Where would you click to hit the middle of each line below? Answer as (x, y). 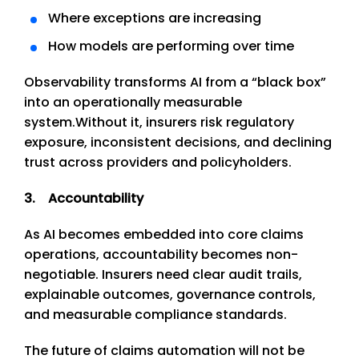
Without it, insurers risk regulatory (185, 123)
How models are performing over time (171, 46)
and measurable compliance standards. (155, 315)
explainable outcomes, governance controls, (170, 295)
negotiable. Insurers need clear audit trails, (163, 275)
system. (50, 123)
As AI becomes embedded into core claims (164, 235)
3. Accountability (84, 199)
